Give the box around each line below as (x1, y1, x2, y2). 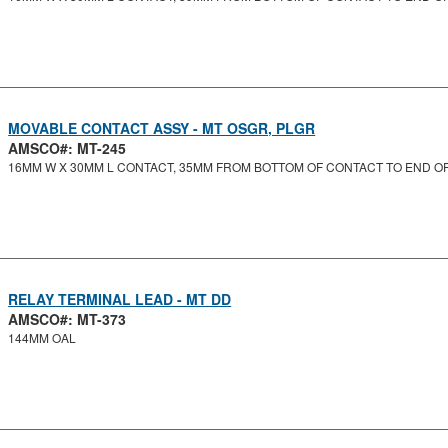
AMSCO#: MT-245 (8, 138, 127, 158)
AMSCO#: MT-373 (8, 309, 127, 329)
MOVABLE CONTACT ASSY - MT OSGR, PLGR (8, 118, 316, 138)
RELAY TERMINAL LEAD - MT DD (8, 289, 232, 309)
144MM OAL (8, 329, 77, 346)
